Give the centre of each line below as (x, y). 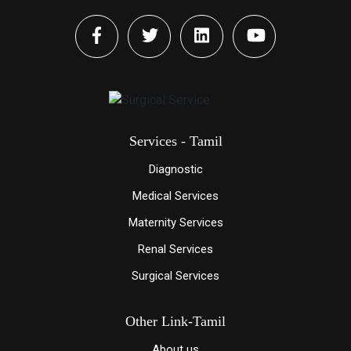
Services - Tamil (175, 141)
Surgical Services (175, 276)
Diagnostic (175, 170)
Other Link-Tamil (175, 322)
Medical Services (175, 196)
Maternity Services (175, 223)
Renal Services (175, 250)
